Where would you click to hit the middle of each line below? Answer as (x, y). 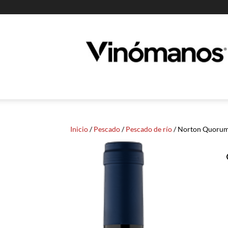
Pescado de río (149, 129)
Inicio (79, 129)
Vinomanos (115, 44)
